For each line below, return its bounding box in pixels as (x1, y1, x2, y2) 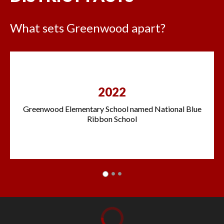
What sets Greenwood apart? (10, 20, 165, 35)
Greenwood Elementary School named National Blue (22, 104, 201, 114)
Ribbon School (87, 114, 137, 124)
